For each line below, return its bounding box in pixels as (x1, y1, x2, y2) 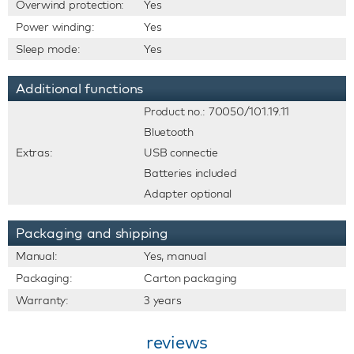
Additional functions (16, 80, 143, 96)
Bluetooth (144, 125, 194, 139)
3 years (144, 293, 182, 307)
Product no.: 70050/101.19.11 (144, 104, 289, 119)
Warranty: (16, 293, 69, 307)
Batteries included (144, 166, 237, 180)
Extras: (16, 145, 53, 160)
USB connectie (144, 145, 218, 160)
